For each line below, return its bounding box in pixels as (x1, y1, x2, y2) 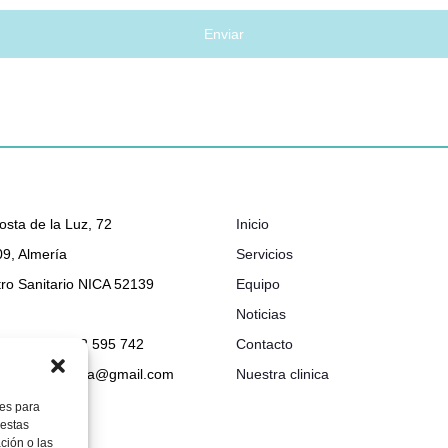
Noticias (236, 306, 286, 323)
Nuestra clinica (236, 366, 329, 383)
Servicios (236, 246, 293, 263)
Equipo (236, 276, 280, 293)
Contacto (236, 336, 293, 353)
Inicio (236, 216, 269, 233)
